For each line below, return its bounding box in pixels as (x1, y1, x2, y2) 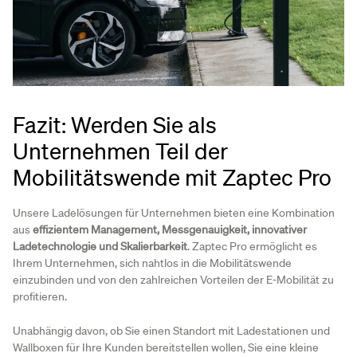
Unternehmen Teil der (13, 137, 228, 165)
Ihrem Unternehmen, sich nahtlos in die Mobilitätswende (13, 256, 292, 271)
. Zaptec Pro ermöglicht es (187, 239, 317, 254)
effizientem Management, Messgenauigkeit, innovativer (33, 222, 307, 237)
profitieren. (13, 289, 67, 304)
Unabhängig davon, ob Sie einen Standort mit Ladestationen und (13, 323, 330, 338)
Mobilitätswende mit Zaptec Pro (13, 163, 331, 191)
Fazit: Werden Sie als (13, 111, 217, 139)
